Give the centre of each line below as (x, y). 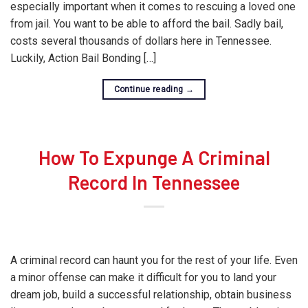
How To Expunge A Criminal (154, 157)
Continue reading (150, 89)
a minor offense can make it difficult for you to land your (143, 277)
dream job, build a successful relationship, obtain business (151, 295)
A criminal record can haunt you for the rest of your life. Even (154, 260)
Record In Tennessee (154, 182)
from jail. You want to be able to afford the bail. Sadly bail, (147, 24)
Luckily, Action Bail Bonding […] (83, 58)
